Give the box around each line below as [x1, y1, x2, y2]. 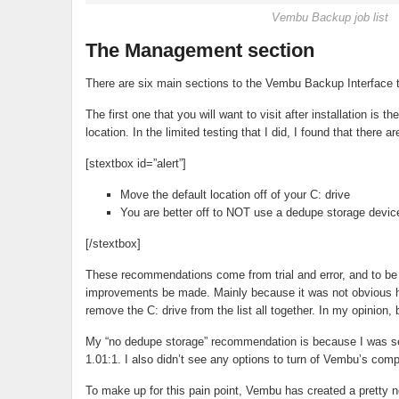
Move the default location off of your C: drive [119, 187, 350, 201]
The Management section [85, 38, 314, 61]
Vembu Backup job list [272, 10, 388, 24]
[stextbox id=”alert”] [85, 156, 186, 170]
